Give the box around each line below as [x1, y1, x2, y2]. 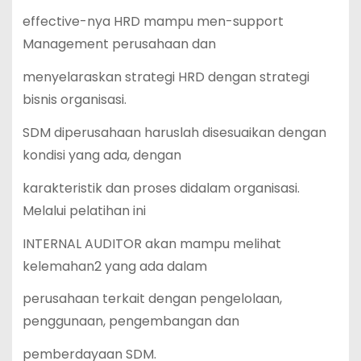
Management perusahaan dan [22, 35, 216, 54]
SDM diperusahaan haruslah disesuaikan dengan [22, 122, 326, 142]
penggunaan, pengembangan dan [22, 312, 239, 331]
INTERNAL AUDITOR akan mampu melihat [22, 234, 281, 253]
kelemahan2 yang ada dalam [22, 256, 207, 276]
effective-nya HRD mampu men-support [22, 12, 284, 31]
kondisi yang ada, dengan [22, 145, 181, 164]
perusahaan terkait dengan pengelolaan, [22, 289, 282, 309]
